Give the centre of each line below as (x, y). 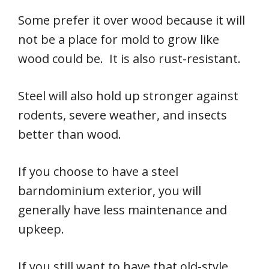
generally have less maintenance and (122, 210)
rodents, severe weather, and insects (122, 115)
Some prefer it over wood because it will (131, 20)
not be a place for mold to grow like (119, 40)
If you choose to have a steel (98, 172)
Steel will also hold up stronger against (128, 96)
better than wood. (70, 134)
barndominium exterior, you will (110, 191)
